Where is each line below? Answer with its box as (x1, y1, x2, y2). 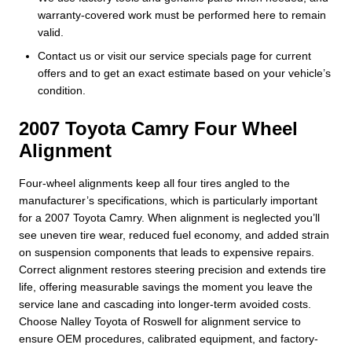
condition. (38, 83, 86, 97)
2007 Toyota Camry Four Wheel (19, 117, 298, 139)
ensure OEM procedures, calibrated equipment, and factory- (19, 332, 318, 345)
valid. (38, 25, 64, 38)
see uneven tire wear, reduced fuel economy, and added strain (19, 228, 329, 241)
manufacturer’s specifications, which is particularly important (19, 193, 317, 207)
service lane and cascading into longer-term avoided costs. (19, 297, 311, 310)
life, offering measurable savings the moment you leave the (19, 280, 313, 293)
